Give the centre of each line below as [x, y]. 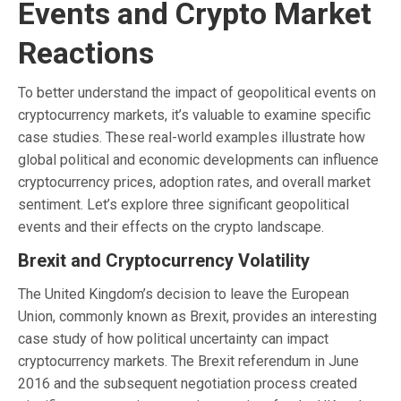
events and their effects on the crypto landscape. [171, 226]
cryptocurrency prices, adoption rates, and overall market [194, 182]
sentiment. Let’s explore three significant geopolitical [183, 204]
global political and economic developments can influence [198, 159]
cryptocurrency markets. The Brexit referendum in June [188, 361]
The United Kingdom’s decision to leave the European [183, 294]
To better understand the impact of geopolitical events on [197, 92]
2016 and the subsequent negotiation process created [188, 383]
